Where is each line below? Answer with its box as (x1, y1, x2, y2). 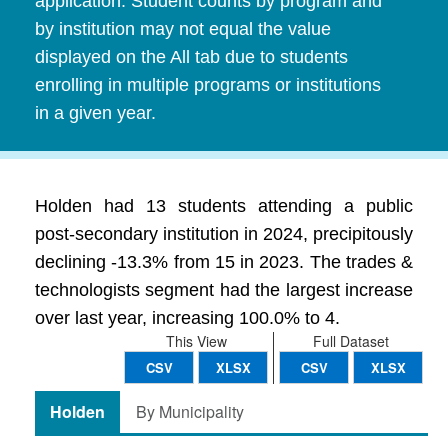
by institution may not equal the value (35, 19, 331, 39)
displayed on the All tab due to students (35, 47, 348, 67)
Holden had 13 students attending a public (35, 196, 413, 216)
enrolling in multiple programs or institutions (35, 75, 381, 95)
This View (165, 331, 227, 351)
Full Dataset (313, 331, 389, 351)
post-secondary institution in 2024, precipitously (35, 224, 413, 244)
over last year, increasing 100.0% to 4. (35, 308, 340, 328)
